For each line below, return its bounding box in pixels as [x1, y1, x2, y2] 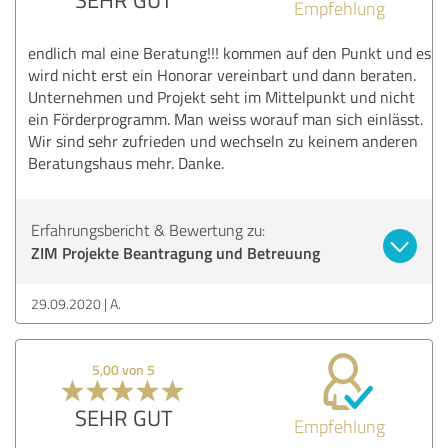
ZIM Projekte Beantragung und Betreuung [31, 240, 320, 264]
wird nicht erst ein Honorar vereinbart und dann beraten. [28, 63, 416, 86]
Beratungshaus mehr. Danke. [28, 151, 224, 174]
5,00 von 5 [92, 359, 156, 379]
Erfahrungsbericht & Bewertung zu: [31, 218, 265, 241]
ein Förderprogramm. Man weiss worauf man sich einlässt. [28, 107, 423, 130]
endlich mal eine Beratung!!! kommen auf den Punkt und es [28, 41, 431, 64]
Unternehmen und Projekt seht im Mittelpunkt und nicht [28, 85, 415, 108]
